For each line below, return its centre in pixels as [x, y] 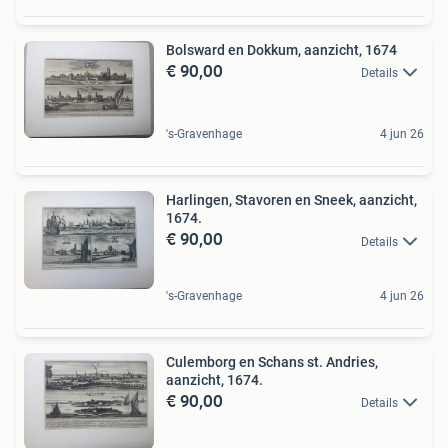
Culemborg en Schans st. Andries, [272, 361]
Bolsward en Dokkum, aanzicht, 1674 [281, 49]
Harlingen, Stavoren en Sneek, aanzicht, [291, 200]
